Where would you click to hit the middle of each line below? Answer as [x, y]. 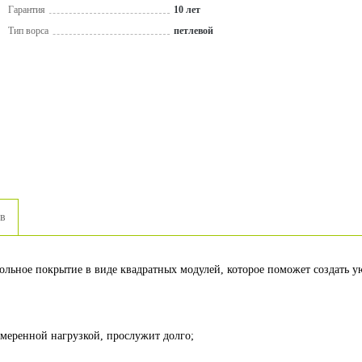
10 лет [187, 10]
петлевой [194, 31]
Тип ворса [28, 31]
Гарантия [27, 10]
